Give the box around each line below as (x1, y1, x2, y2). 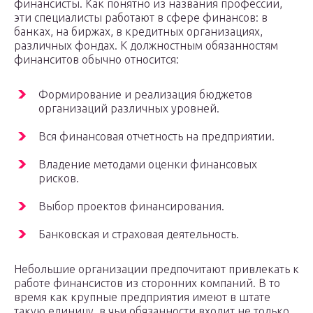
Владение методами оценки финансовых (38, 158, 257, 171)
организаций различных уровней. (38, 102, 219, 115)
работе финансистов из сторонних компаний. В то (14, 277, 280, 290)
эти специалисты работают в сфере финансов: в (14, 11, 268, 24)
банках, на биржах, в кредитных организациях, (14, 25, 263, 38)
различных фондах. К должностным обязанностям (14, 39, 278, 52)
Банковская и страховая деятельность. (38, 228, 239, 241)
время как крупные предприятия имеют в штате (14, 291, 270, 304)
